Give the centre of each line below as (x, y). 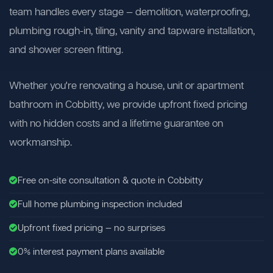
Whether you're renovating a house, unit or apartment (126, 87)
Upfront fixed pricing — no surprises (91, 229)
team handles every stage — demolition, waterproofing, (129, 13)
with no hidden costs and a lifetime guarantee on (116, 124)
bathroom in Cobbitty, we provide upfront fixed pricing (128, 105)
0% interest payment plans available (91, 253)
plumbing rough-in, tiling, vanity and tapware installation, (132, 32)
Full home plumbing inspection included (100, 205)
